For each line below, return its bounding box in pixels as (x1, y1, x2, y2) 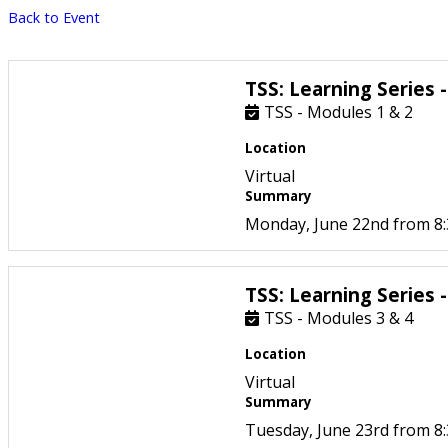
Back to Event (8, 8, 100, 27)
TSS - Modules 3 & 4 (264, 307, 413, 330)
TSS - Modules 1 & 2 (264, 101, 413, 124)
